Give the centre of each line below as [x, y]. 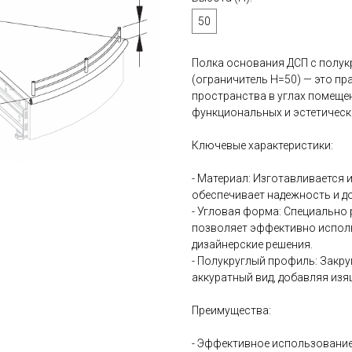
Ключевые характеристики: [262, 145]
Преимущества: [231, 310]
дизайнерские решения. [252, 244]
